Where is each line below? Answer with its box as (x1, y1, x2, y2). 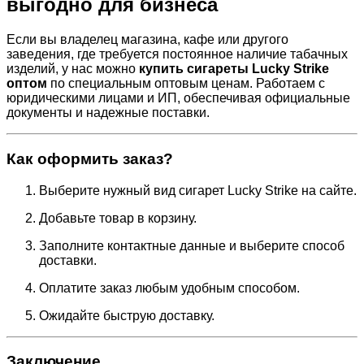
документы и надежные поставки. (6, 106, 210, 120)
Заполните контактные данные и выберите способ (39, 238, 344, 253)
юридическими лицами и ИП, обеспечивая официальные (6, 91, 350, 106)
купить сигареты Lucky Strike (139, 62, 329, 76)
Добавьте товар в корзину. (39, 210, 197, 225)
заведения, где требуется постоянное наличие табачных (6, 47, 348, 62)
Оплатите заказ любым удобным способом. (39, 280, 300, 295)
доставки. (39, 253, 97, 267)
